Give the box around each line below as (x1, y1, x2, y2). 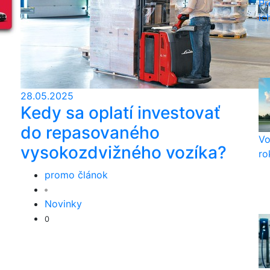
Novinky (45, 198, 82, 210)
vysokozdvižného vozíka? (20, 142, 227, 163)
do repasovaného (20, 122, 160, 143)
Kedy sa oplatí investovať (20, 102, 221, 123)
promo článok (45, 169, 108, 181)
